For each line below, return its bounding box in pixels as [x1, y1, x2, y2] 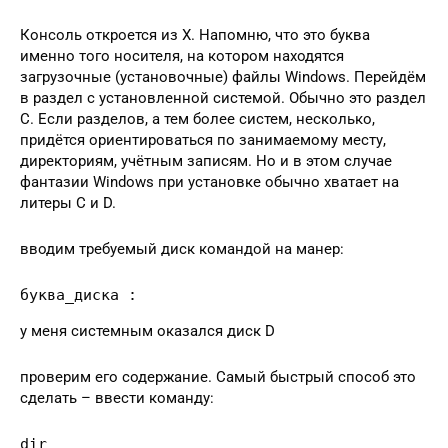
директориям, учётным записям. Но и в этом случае [20, 151, 392, 170]
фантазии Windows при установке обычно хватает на [20, 172, 399, 191]
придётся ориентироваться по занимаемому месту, [20, 130, 386, 149]
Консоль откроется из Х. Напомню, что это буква [20, 25, 370, 44]
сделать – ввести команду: [20, 388, 214, 407]
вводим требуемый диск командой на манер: [20, 239, 344, 258]
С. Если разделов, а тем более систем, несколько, [20, 109, 375, 128]
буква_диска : [20, 285, 137, 304]
